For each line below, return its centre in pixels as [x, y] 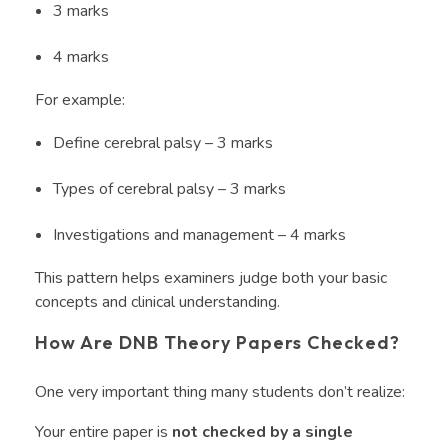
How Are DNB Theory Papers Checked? [220, 343]
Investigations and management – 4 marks [201, 235]
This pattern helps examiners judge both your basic [211, 278]
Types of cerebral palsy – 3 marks [171, 189]
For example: [82, 100]
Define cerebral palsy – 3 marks [164, 143]
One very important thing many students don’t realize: [222, 392]
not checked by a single [262, 432]
